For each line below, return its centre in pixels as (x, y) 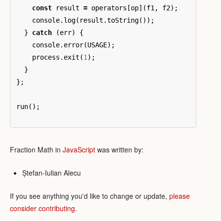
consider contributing (42, 208)
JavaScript (79, 149)
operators (109, 8)
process (46, 57)
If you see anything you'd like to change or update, (90, 196)
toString (123, 20)
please (180, 196)
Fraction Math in (36, 149)
